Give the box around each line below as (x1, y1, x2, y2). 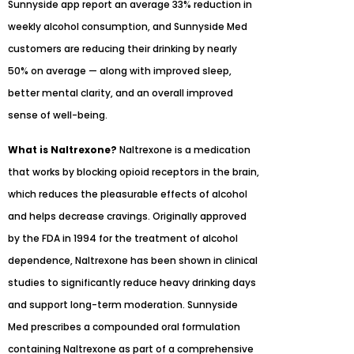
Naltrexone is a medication (119, 142, 250, 156)
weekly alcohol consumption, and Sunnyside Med (8, 19, 247, 33)
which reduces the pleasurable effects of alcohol (8, 186, 247, 201)
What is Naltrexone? (8, 142, 119, 156)
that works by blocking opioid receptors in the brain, (8, 164, 259, 179)
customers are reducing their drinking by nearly (8, 41, 237, 55)
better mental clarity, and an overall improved (8, 85, 233, 100)
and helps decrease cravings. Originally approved (8, 209, 247, 223)
